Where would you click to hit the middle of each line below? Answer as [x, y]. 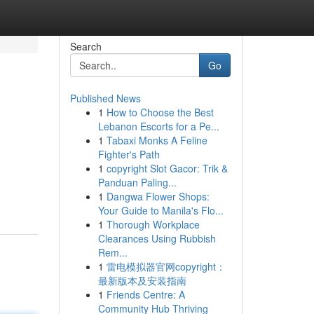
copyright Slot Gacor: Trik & [167, 168]
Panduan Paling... [137, 182]
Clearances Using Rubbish [157, 238]
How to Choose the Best [160, 112]
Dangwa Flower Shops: [158, 196]
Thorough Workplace [153, 224]
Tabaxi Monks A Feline [157, 140]
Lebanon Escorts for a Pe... [158, 126]
